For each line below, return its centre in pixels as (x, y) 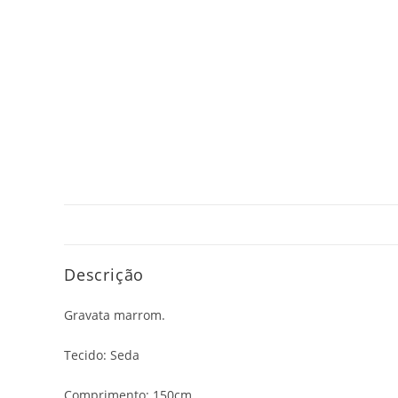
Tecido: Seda (102, 355)
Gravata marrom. (115, 315)
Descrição (104, 275)
